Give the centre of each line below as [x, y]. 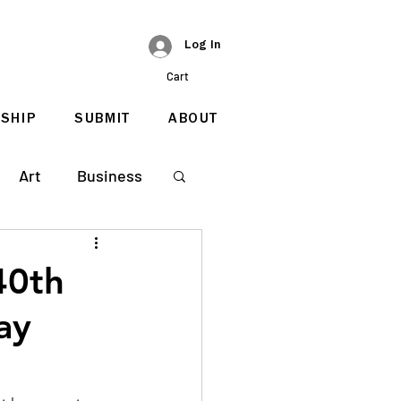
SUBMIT [102, 120]
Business [110, 175]
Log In [203, 47]
